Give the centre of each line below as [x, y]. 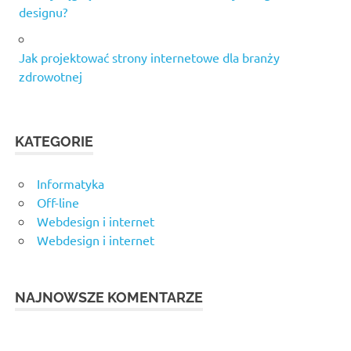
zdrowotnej [51, 76]
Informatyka [71, 184]
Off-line [58, 203]
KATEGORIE [54, 142]
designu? [43, 12]
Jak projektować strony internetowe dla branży [149, 58]
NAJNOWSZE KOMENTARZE [109, 298]
